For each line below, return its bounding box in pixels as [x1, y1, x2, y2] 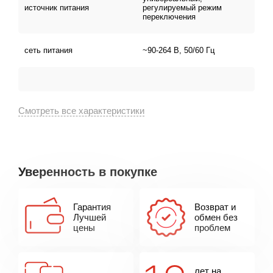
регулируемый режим [143, 3, 222, 12]
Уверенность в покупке [18, 165, 157, 179]
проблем [194, 222, 230, 233]
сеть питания [24, 46, 73, 55]
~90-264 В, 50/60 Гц [143, 46, 214, 55]
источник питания [24, 3, 89, 12]
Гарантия [73, 202, 111, 212]
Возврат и [194, 202, 236, 212]
